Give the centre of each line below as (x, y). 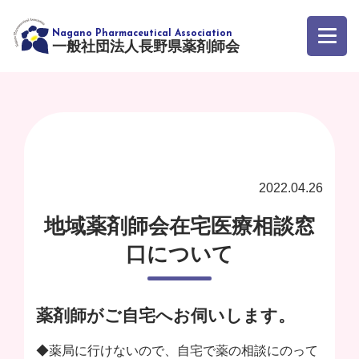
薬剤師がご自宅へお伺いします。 (165, 315)
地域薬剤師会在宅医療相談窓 (179, 226)
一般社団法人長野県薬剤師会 (146, 46)
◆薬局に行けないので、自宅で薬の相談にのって (177, 351)
